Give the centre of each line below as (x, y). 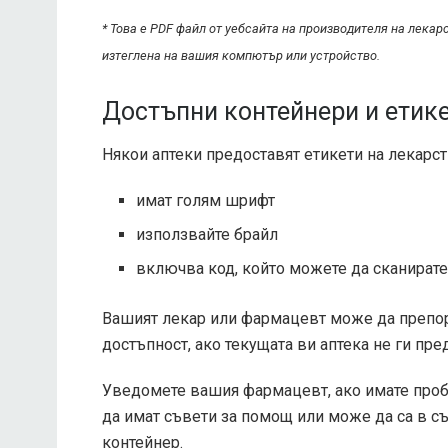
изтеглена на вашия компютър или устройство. (241, 56)
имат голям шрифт (206, 200)
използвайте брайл (207, 234)
